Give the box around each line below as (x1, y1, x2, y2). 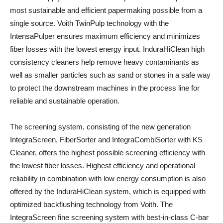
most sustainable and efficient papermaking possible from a (10, 6, 202, 15)
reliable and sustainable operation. (10, 97, 119, 106)
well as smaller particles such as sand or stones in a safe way (10, 71, 211, 80)
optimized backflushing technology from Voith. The (10, 200, 173, 209)
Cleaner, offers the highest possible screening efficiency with (10, 148, 205, 157)
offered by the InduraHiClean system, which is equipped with (10, 187, 206, 196)
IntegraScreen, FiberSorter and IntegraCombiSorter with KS (10, 135, 203, 144)
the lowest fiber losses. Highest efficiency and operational (10, 161, 195, 170)
